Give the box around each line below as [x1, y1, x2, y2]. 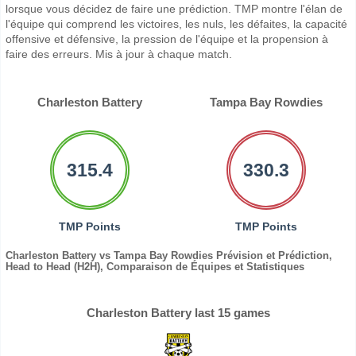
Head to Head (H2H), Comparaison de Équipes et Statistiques [6, 261, 304, 273]
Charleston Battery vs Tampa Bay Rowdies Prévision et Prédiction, [6, 250, 332, 262]
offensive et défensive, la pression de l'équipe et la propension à [6, 33, 328, 46]
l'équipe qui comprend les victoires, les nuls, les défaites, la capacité [6, 17, 347, 31]
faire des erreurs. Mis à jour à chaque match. [6, 48, 232, 61]
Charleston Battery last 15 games [86, 306, 270, 320]
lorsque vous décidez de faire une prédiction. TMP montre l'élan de [6, 2, 342, 16]
